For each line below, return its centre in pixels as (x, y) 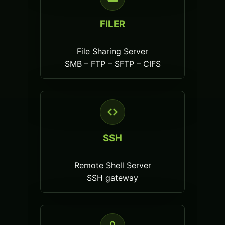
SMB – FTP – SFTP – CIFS (113, 64)
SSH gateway (113, 178)
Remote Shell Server (113, 165)
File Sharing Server (113, 51)
